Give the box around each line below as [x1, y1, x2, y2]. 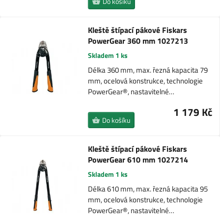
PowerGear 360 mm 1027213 [87, 35, 188, 47]
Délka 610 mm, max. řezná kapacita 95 [88, 183, 208, 194]
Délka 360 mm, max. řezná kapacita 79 [87, 64, 208, 76]
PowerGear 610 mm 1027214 [88, 154, 189, 165]
